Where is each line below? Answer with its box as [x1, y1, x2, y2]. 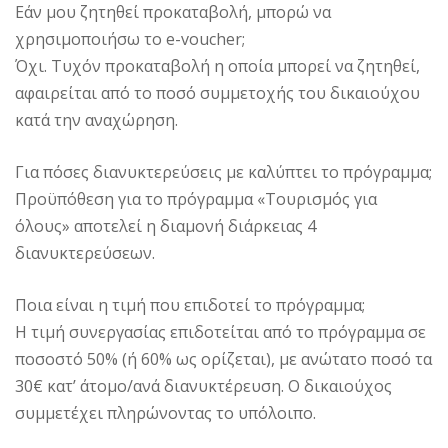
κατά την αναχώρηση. [15, 108, 178, 131]
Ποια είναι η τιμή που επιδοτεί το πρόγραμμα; [15, 293, 365, 316]
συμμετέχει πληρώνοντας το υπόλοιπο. [15, 401, 316, 424]
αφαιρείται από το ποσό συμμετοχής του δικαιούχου [15, 81, 420, 104]
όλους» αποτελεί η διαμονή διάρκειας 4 [15, 214, 316, 237]
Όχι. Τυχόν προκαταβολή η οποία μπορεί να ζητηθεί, [15, 54, 420, 77]
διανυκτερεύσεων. [15, 241, 155, 264]
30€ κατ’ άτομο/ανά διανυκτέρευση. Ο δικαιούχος [15, 374, 392, 397]
